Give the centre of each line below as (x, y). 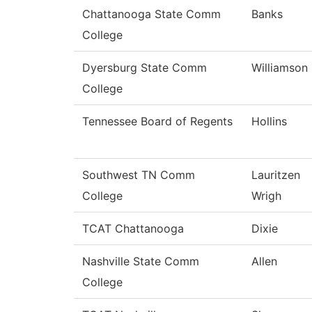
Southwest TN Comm (139, 175)
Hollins (269, 122)
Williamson (280, 68)
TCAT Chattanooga (133, 229)
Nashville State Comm (141, 262)
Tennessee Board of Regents (157, 122)
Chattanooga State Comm (151, 14)
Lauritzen (276, 175)
